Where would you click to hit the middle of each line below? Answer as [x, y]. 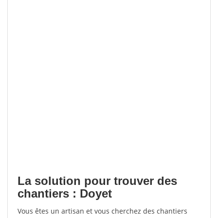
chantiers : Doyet [65, 193]
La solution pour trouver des [97, 181]
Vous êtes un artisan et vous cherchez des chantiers [102, 211]
